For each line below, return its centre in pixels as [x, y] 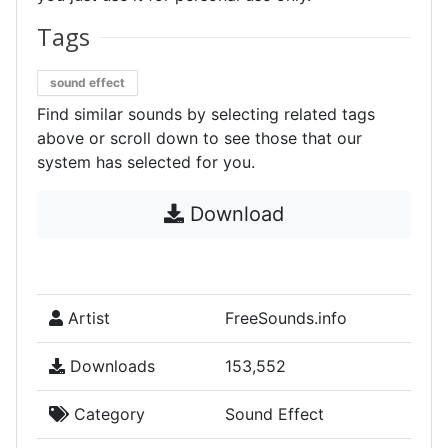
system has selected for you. [146, 162]
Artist [86, 318]
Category [107, 414]
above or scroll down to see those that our [199, 138]
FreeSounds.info [286, 318]
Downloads [110, 366]
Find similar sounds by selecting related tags [206, 114]
